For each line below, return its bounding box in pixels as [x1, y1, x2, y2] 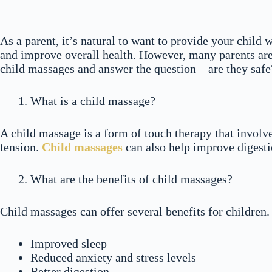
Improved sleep [30, 237, 107, 250]
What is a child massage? [30, 94, 155, 107]
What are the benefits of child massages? [30, 172, 233, 186]
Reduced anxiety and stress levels [30, 251, 196, 264]
